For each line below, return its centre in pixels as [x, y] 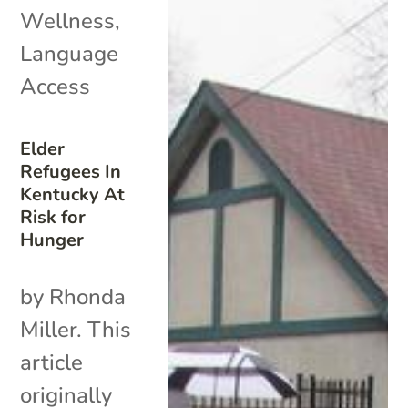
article [52, 362]
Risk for [53, 217]
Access [56, 86]
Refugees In [71, 171]
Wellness [68, 20]
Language [70, 53]
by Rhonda [73, 296]
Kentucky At [73, 194]
